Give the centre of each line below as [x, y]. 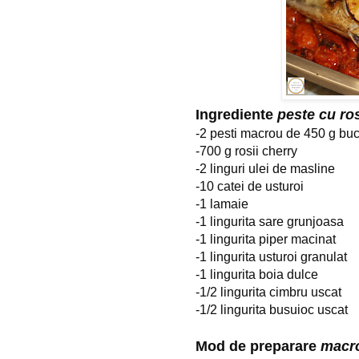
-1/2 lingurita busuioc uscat [272, 309]
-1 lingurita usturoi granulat [271, 256]
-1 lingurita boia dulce [257, 274]
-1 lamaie [222, 204]
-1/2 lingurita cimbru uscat [268, 292]
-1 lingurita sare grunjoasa [270, 221]
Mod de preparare [258, 346]
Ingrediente [236, 114]
